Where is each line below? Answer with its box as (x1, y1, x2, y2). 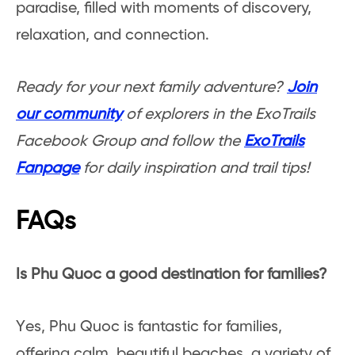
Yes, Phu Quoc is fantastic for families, (16, 319, 282, 336)
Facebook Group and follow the (16, 133, 244, 151)
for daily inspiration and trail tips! (79, 160, 310, 177)
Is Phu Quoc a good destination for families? (16, 266, 327, 284)
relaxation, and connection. (16, 27, 209, 44)
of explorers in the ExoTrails (122, 106, 315, 124)
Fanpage (16, 160, 79, 177)
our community (16, 106, 122, 124)
